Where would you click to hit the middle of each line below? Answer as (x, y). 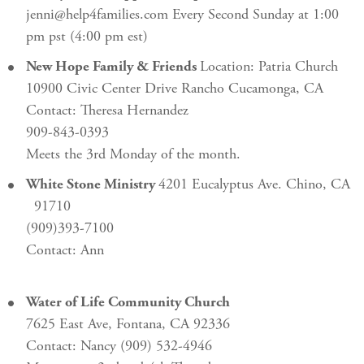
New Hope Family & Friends (113, 67)
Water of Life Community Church (128, 303)
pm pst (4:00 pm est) (87, 37)
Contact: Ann (65, 251)
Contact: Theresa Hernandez (111, 111)
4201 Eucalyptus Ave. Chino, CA (254, 185)
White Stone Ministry (92, 185)
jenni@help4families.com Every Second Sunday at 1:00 (182, 15)
